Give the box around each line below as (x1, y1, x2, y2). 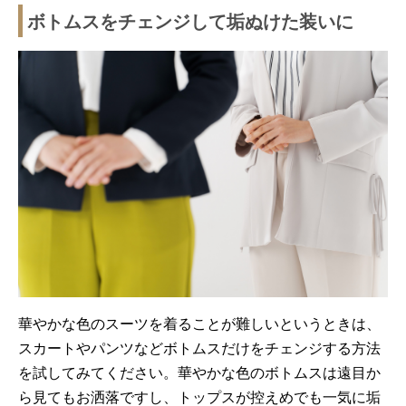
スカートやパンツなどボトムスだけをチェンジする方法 (18, 336, 381, 358)
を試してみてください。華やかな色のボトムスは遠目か (18, 361, 381, 382)
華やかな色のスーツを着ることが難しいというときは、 (18, 312, 381, 333)
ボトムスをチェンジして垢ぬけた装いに (27, 6, 353, 34)
